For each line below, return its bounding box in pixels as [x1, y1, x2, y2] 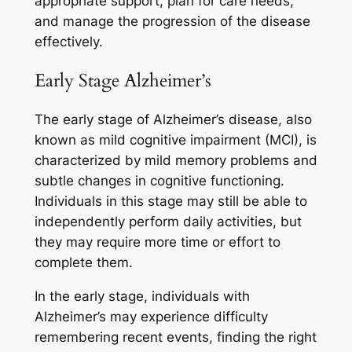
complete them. [34, 255, 133, 271]
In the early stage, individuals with [34, 288, 250, 304]
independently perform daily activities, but [34, 214, 302, 230]
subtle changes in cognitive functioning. [34, 173, 284, 189]
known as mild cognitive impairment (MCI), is [34, 132, 317, 148]
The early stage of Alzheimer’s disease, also [34, 112, 312, 128]
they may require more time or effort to [34, 234, 280, 251]
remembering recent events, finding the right [34, 328, 317, 345]
